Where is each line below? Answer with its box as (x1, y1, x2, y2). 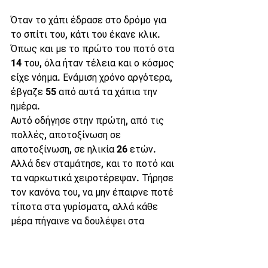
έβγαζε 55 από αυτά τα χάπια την (11, 86, 160, 98)
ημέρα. (11, 100, 40, 112)
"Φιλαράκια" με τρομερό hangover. (11, 230, 163, 241)
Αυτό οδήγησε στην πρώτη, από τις (11, 115, 166, 126)
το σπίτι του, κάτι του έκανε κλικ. (11, 29, 163, 40)
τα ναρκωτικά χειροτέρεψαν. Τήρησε (11, 172, 176, 184)
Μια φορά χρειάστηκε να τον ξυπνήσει (11, 244, 180, 255)
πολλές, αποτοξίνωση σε (11, 129, 123, 141)
